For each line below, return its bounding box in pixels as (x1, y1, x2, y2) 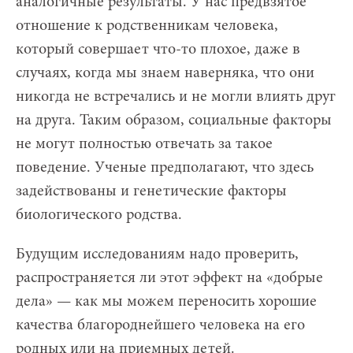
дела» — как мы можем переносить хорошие (16, 293, 317, 310)
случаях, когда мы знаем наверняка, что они (16, 65, 314, 81)
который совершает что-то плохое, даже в (16, 41, 300, 58)
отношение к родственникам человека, (16, 17, 278, 34)
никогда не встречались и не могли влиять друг (16, 88, 336, 105)
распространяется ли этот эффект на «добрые (16, 269, 323, 286)
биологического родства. (16, 206, 182, 223)
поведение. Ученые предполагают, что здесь (16, 159, 314, 176)
